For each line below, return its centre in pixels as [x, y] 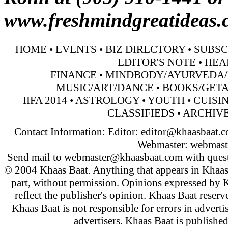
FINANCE [74, 75]
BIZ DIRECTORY [145, 49]
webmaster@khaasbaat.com [123, 157]
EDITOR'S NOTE [157, 62]
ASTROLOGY [107, 100]
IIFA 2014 [45, 100]
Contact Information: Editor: [78, 132]
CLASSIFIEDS [141, 113]
